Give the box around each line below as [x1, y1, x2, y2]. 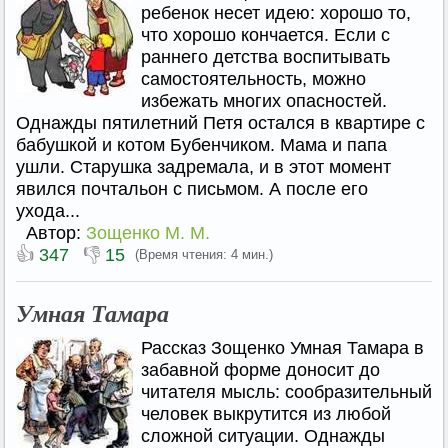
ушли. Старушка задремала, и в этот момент [16, 157, 391, 177]
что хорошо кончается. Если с [141, 25, 390, 45]
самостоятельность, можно [141, 69, 366, 89]
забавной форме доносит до [141, 360, 380, 380]
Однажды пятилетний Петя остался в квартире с [16, 113, 425, 133]
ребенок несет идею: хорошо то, [141, 3, 411, 23]
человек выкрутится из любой [141, 404, 391, 424]
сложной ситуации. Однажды [141, 426, 385, 446]
